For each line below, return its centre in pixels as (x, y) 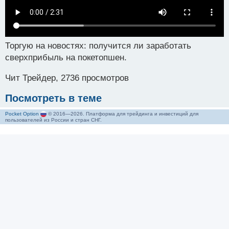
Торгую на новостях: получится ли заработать (98, 45)
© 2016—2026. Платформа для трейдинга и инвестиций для (122, 113)
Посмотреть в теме (53, 98)
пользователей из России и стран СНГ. (53, 120)
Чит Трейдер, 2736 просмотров (67, 78)
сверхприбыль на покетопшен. (66, 57)
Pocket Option (22, 113)
